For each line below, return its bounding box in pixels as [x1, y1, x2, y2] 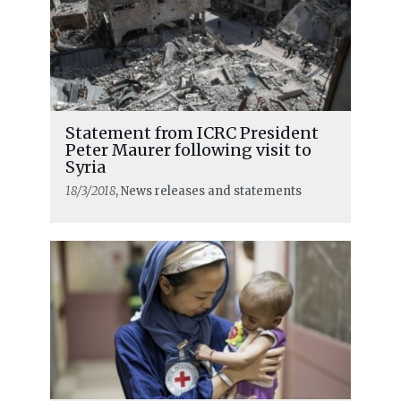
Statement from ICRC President [64, 122, 319, 143]
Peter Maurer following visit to [64, 139, 311, 160]
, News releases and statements [115, 183, 302, 199]
